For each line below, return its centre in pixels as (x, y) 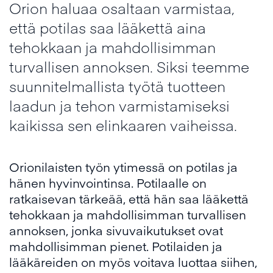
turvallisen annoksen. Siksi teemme (129, 66)
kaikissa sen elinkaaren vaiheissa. (123, 125)
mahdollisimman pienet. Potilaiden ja (116, 246)
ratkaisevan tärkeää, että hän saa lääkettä (129, 199)
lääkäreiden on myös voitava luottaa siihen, (133, 262)
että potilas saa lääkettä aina (108, 27)
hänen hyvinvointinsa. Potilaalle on (108, 183)
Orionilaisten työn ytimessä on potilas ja (123, 167)
